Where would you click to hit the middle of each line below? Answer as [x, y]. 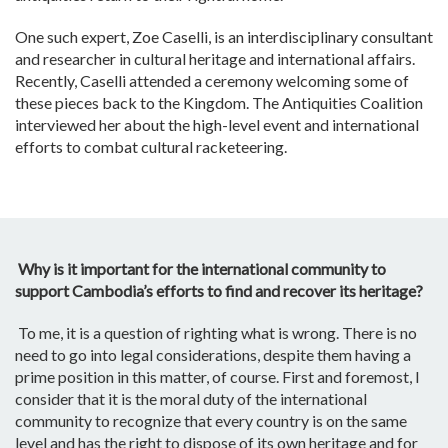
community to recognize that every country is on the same [211, 421]
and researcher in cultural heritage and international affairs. [215, 59]
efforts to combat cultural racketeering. [151, 147]
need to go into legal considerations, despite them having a [213, 355]
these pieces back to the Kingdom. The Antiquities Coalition [219, 103]
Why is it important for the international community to [200, 269]
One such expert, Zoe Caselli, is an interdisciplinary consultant [224, 37]
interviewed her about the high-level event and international [217, 125]
